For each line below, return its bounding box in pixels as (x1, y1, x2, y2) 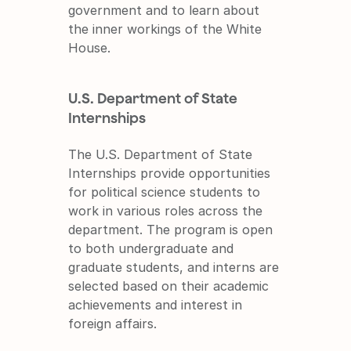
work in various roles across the (68, 202, 263, 219)
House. (68, 39, 111, 56)
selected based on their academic (68, 277, 270, 294)
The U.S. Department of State (68, 146, 253, 162)
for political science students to (68, 183, 261, 200)
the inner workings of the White (68, 20, 262, 37)
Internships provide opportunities (68, 165, 271, 181)
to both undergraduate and (68, 240, 234, 256)
